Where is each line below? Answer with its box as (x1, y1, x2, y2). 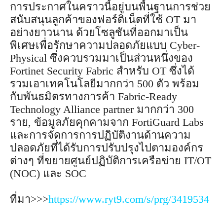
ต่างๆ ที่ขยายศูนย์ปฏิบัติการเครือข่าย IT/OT (10, 154, 211, 167)
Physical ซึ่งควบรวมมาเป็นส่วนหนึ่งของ (10, 51, 193, 64)
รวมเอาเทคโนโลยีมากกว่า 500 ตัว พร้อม (10, 77, 199, 90)
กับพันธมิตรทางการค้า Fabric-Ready (10, 90, 177, 103)
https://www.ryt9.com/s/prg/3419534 (48, 192, 209, 205)
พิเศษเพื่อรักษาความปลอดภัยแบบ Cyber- (10, 38, 200, 51)
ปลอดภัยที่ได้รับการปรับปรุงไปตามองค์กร (10, 141, 203, 154)
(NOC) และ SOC (10, 167, 86, 180)
